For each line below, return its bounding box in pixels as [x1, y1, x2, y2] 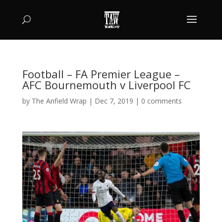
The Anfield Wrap [31, 96, 87, 106]
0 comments [141, 96, 182, 106]
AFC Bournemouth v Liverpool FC [22, 77, 191, 92]
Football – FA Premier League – [22, 66, 180, 81]
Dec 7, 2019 [94, 96, 133, 106]
